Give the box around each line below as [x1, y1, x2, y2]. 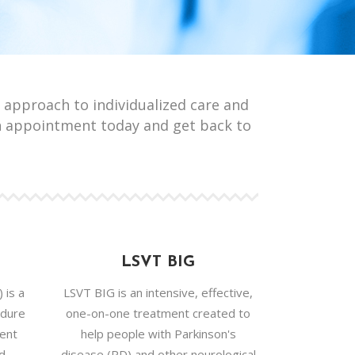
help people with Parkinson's [80, 326, 236, 342]
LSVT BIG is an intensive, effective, [63, 284, 254, 300]
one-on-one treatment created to [66, 305, 251, 321]
